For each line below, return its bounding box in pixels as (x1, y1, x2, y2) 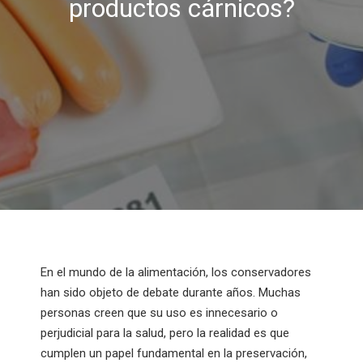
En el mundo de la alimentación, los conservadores (41, 265, 311, 280)
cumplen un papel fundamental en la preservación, (41, 346, 307, 361)
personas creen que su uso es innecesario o (41, 305, 278, 320)
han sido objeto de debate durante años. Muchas (41, 285, 301, 300)
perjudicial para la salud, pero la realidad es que (41, 326, 289, 340)
